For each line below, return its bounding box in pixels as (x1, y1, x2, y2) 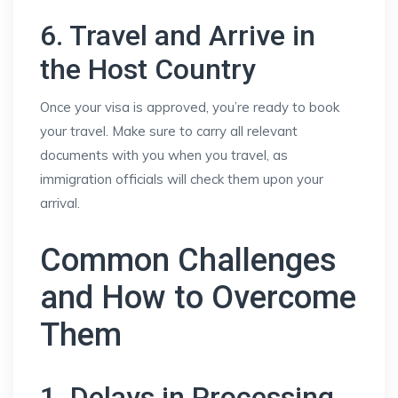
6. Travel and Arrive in (40, 19, 315, 52)
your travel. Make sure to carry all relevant (40, 123, 298, 139)
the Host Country (40, 52, 256, 86)
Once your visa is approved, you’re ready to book (40, 99, 339, 115)
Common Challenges (40, 242, 337, 279)
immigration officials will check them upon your (40, 171, 323, 187)
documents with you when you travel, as (40, 147, 288, 163)
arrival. (40, 195, 80, 211)
